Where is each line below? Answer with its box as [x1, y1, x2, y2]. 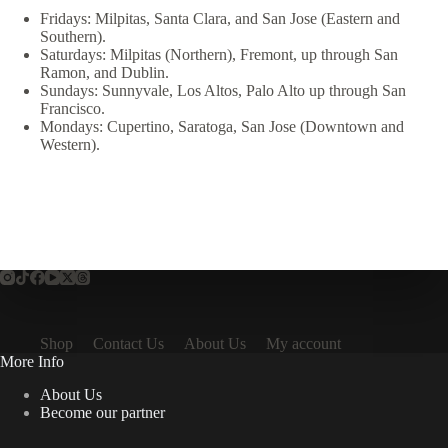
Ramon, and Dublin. [40, 63, 169, 81]
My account [266, 334, 341, 352]
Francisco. [40, 99, 105, 117]
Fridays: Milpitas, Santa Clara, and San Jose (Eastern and [40, 9, 400, 27]
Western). [40, 135, 100, 153]
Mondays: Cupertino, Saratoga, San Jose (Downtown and [40, 117, 404, 135]
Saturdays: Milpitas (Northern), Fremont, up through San [40, 45, 398, 63]
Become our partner [40, 403, 165, 421]
